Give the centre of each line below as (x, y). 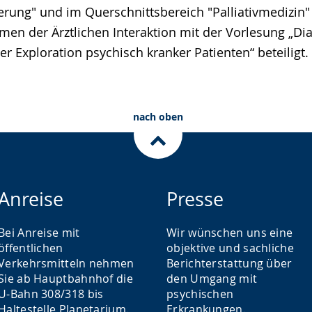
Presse (195, 199)
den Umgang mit (212, 279)
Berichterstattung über (229, 263)
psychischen (200, 294)
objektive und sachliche (230, 248)
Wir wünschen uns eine (230, 233)
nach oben (158, 117)
